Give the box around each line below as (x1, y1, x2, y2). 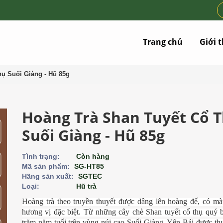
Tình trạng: (22, 152, 60, 160)
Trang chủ (143, 36, 183, 47)
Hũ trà (74, 182, 97, 190)
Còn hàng (76, 152, 110, 160)
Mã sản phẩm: (22, 162, 70, 170)
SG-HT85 (74, 162, 104, 170)
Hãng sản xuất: (22, 172, 74, 180)
